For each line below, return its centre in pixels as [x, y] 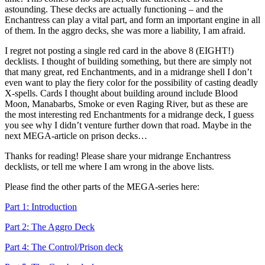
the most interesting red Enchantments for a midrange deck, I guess [129, 114]
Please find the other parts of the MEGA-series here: [102, 186]
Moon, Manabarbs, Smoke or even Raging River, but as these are [126, 104]
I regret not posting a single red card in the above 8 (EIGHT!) [119, 50]
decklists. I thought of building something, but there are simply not [128, 61]
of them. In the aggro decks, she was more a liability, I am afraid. [125, 30]
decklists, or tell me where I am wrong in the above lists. [109, 166]
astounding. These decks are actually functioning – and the [114, 9]
